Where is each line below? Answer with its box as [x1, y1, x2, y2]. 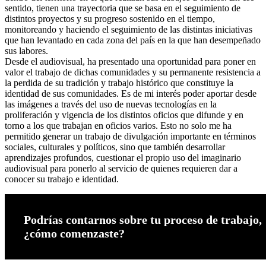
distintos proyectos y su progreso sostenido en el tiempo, [5, 14, 215, 24]
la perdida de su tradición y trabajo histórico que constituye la [5, 78, 233, 88]
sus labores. [5, 46, 48, 56]
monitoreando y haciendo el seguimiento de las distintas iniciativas [5, 24, 252, 35]
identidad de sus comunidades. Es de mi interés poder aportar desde [5, 88, 256, 99]
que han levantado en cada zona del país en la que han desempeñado [5, 35, 261, 46]
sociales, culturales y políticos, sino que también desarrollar [5, 142, 225, 153]
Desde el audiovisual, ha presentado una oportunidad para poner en [5, 56, 256, 67]
